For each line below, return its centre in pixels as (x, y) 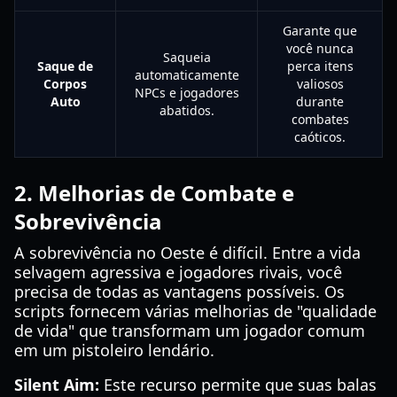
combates (320, 119)
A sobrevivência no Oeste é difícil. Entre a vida (187, 253)
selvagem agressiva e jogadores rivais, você (178, 272)
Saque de (65, 66)
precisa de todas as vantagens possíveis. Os (179, 292)
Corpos (65, 84)
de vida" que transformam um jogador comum (190, 331)
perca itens (320, 66)
